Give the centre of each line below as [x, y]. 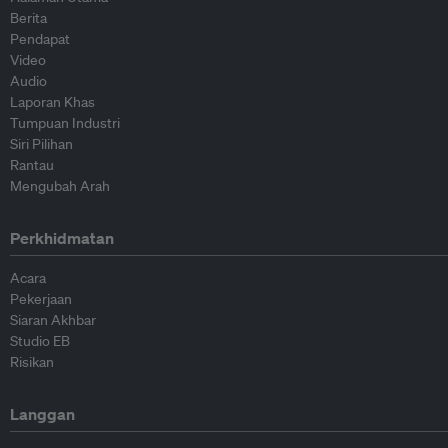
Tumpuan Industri [65, 123]
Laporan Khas [52, 102]
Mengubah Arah [60, 186]
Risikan [32, 362]
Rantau [32, 165]
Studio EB [40, 341]
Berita [28, 18]
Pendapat [40, 39]
